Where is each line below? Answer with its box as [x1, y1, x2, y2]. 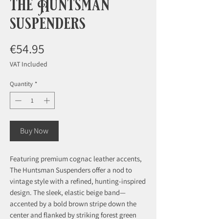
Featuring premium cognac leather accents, [10, 154, 142, 164]
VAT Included [10, 59, 47, 68]
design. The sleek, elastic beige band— [10, 188, 126, 197]
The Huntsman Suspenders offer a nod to [10, 165, 132, 175]
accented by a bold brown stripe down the [10, 199, 136, 209]
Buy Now [20, 126, 48, 136]
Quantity [10, 79, 33, 88]
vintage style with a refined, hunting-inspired [10, 176, 146, 186]
